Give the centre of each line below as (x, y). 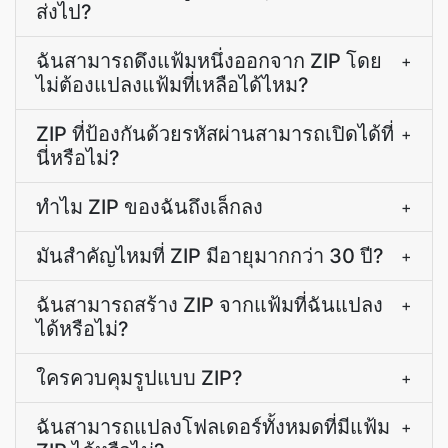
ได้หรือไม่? (82, 329)
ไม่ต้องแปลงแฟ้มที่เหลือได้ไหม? (172, 85)
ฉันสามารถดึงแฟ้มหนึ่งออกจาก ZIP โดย (209, 61)
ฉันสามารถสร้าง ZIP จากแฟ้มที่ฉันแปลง (209, 305)
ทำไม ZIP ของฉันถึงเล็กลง (149, 207)
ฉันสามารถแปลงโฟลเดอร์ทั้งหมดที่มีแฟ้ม (213, 427)
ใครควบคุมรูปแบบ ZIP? (139, 378)
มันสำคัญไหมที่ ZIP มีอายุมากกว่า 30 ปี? (210, 256)
